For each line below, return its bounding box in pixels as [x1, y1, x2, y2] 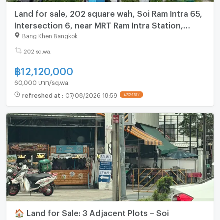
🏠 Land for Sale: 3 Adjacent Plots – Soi [14, 208, 169, 215]
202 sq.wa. [23, 48, 52, 53]
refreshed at [22, 92, 62, 97]
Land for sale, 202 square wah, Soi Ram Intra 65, [14, 9, 202, 16]
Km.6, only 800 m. [14, 32, 84, 39]
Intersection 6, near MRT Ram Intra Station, [14, 21, 183, 27]
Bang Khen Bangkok [22, 32, 78, 38]
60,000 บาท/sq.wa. [14, 79, 70, 84]
